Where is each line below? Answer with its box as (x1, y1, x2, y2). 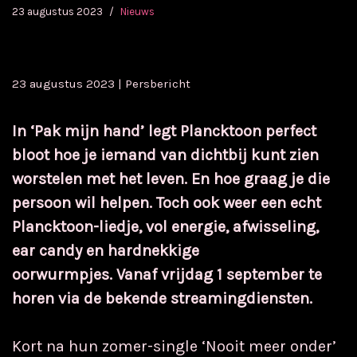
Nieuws (120, 6, 155, 18)
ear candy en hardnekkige (12, 241, 199, 260)
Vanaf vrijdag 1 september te (116, 265, 322, 284)
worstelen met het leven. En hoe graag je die (12, 170, 330, 188)
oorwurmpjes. (12, 265, 112, 284)
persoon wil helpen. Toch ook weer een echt (12, 194, 321, 212)
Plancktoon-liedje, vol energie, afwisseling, (12, 218, 319, 236)
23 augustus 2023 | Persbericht (12, 76, 190, 91)
